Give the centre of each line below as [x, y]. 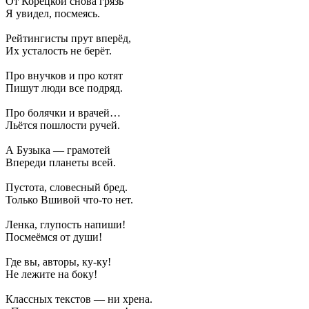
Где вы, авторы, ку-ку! [58, 261]
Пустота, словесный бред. [67, 187]
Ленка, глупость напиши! [66, 224]
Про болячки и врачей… [63, 112]
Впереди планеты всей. [61, 162]
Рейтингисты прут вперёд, [68, 38]
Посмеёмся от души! [54, 237]
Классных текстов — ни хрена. [79, 299]
